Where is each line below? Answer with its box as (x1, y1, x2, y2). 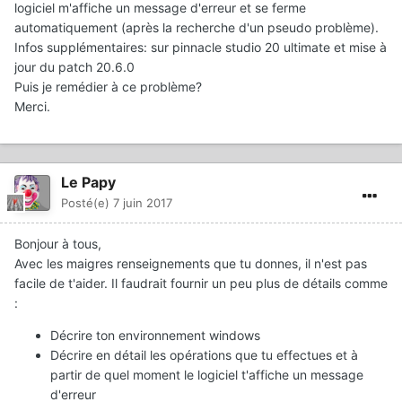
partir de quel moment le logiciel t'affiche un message (50, 367, 363, 383)
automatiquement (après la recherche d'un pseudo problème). (14, 20, 379, 36)
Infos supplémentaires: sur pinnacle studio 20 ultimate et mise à (14, 39, 387, 56)
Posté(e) (61, 196, 113, 211)
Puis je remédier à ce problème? (14, 79, 202, 95)
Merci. (14, 99, 50, 115)
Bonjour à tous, (14, 236, 101, 252)
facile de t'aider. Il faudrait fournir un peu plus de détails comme (14, 275, 388, 292)
